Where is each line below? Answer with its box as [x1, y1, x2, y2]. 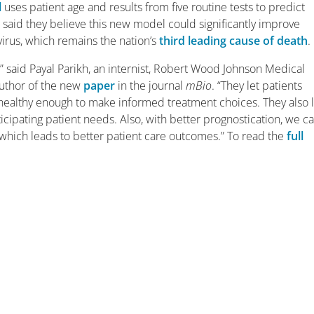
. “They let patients [212, 78, 303, 93]
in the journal [115, 78, 186, 93]
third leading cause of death [159, 33, 308, 48]
